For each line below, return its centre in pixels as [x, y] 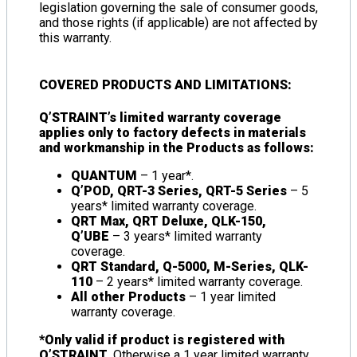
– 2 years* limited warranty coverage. [198, 281]
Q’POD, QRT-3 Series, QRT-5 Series [179, 190]
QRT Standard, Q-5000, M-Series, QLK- [190, 266]
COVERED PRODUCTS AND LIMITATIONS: [165, 85]
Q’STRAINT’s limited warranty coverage [160, 117]
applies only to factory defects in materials [173, 132]
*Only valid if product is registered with [162, 339]
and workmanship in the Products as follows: [177, 147]
